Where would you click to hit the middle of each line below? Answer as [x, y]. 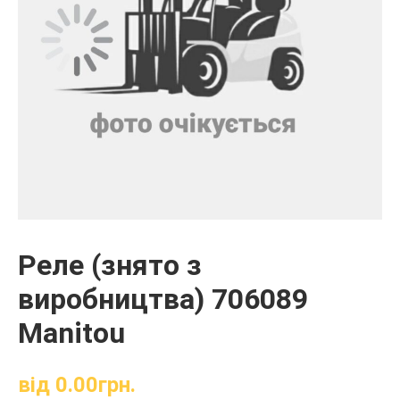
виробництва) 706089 [163, 299]
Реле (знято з [110, 265]
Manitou [71, 333]
